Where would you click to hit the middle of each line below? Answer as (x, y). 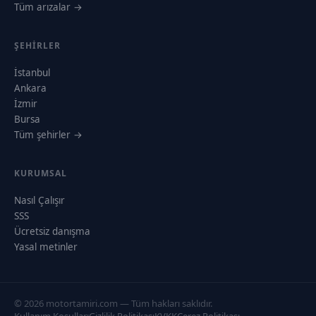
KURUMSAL (41, 173)
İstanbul (32, 72)
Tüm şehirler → (48, 134)
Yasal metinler (46, 247)
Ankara (30, 88)
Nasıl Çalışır (39, 200)
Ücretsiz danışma (52, 231)
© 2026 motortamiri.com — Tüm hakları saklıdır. (113, 303)
